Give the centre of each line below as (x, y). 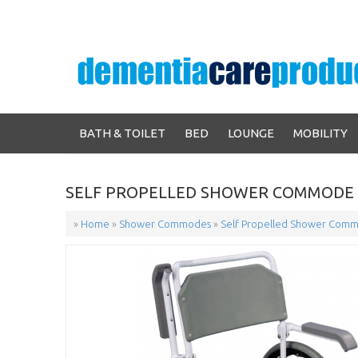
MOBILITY (320, 133)
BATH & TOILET (122, 133)
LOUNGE (251, 133)
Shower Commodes (165, 223)
